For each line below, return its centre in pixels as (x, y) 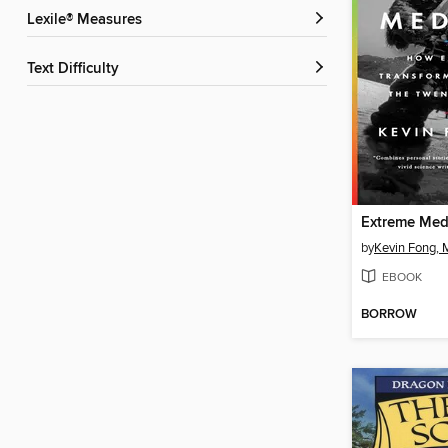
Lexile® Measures (88, 20)
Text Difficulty (76, 69)
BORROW (389, 314)
